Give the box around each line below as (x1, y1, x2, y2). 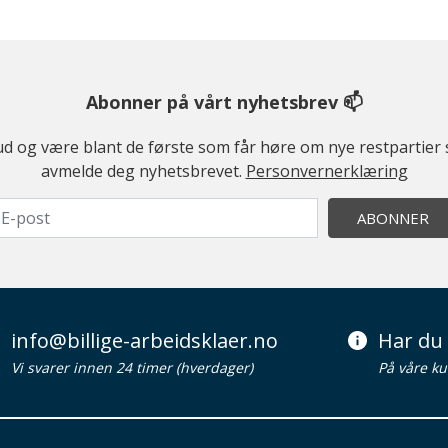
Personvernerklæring (245, 160, 408, 182)
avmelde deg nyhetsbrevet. (40, 160, 246, 182)
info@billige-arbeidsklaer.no (11, 327, 278, 354)
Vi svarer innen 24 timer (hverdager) (11, 358, 253, 377)
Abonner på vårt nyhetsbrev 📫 (86, 90, 362, 114)
